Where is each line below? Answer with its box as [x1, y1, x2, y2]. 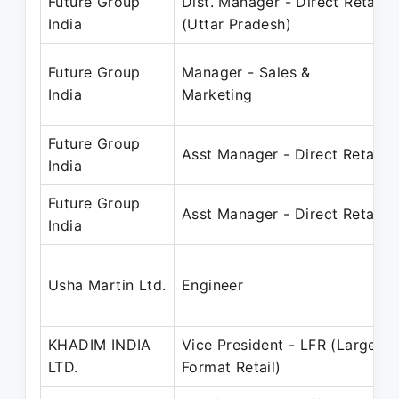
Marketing [182, 85, 253, 103]
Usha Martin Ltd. [48, 276, 167, 294]
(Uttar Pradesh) [182, 15, 292, 33]
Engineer [182, 276, 244, 294]
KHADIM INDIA [48, 336, 151, 354]
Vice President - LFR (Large [182, 336, 377, 354]
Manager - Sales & [182, 63, 311, 81]
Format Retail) [182, 358, 281, 376]
